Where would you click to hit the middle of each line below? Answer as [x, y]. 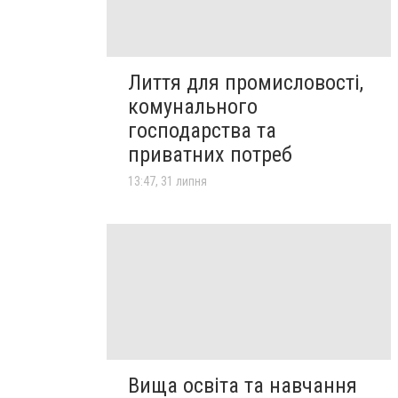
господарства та [202, 131]
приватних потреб [210, 155]
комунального [193, 107]
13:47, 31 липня [167, 182]
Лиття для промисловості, [246, 83]
